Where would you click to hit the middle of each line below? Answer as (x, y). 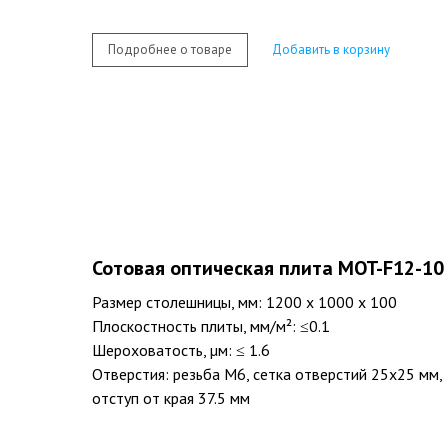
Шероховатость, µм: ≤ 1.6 (181, 350)
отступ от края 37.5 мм (171, 398)
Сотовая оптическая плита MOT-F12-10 (268, 268)
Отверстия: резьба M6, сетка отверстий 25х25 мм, (267, 374)
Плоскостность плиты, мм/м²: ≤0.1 (211, 326)
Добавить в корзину (331, 49)
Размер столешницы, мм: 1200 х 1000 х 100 (244, 302)
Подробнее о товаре (170, 49)
